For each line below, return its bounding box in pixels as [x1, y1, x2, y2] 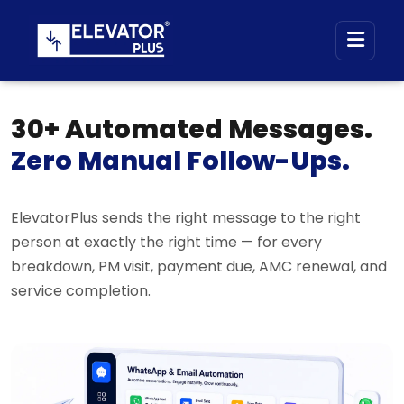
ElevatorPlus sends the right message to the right [11, 207, 361, 228]
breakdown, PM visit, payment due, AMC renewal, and [11, 256, 387, 277]
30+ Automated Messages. [11, 111, 372, 147]
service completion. [11, 280, 151, 301]
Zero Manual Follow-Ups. [11, 142, 350, 179]
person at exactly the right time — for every [11, 232, 322, 252]
